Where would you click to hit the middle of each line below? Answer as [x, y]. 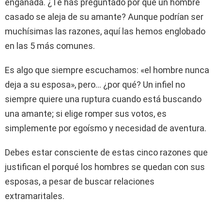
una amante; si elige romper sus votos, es [86, 114]
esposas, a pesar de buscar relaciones [80, 181]
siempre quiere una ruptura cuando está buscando [103, 99]
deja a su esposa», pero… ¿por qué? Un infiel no [95, 85]
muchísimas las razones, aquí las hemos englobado [105, 31]
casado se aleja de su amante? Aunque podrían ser [104, 17]
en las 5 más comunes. [50, 46]
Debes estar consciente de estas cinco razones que [106, 152]
